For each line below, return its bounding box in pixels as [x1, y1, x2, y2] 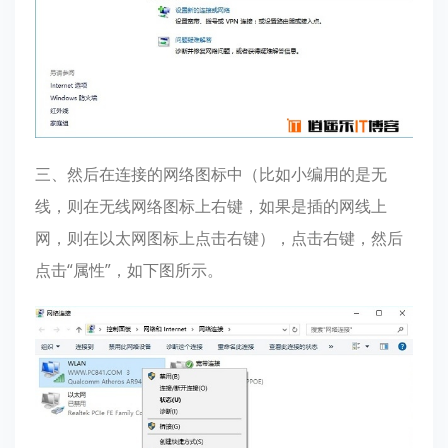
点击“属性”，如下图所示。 [35, 258, 223, 281]
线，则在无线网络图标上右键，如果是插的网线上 [35, 194, 387, 217]
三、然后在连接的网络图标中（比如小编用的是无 [35, 162, 387, 185]
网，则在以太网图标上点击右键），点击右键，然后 [35, 226, 403, 249]
